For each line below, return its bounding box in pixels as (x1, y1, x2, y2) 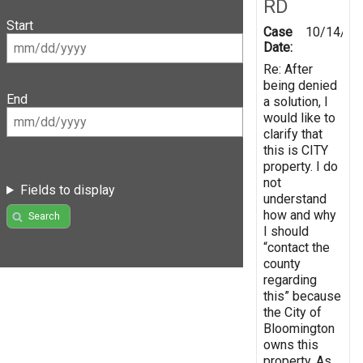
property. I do (263, 158, 338, 174)
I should (263, 223, 309, 239)
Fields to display (19, 181, 115, 198)
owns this (263, 336, 318, 352)
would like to (263, 109, 335, 126)
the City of (263, 304, 322, 320)
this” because (263, 288, 341, 304)
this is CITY (263, 142, 328, 158)
